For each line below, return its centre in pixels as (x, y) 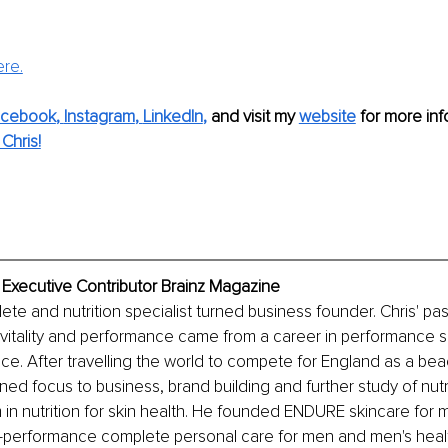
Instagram (99, 116)
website (327, 116)
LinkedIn (172, 116)
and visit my (252, 116)
